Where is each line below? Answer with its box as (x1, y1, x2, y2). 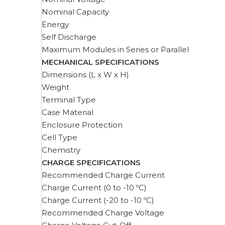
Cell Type (42, 133, 77, 142)
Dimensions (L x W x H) (42, 70, 129, 79)
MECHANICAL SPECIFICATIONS (42, 57, 159, 67)
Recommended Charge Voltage (42, 208, 164, 217)
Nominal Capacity (42, 7, 109, 17)
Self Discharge (42, 32, 96, 42)
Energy (42, 20, 69, 29)
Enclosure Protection (42, 120, 123, 130)
